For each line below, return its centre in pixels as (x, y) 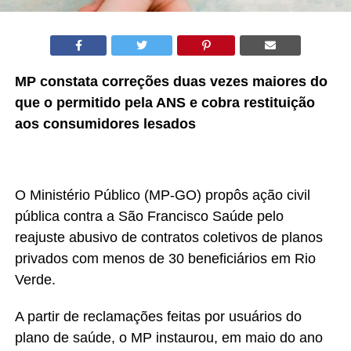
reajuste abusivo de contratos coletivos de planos (168, 237)
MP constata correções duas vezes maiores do (171, 81)
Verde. (35, 279)
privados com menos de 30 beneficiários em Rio (165, 258)
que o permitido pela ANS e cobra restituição (165, 102)
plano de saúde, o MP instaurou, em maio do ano (168, 337)
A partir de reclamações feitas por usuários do (158, 316)
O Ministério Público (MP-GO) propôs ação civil (162, 195)
